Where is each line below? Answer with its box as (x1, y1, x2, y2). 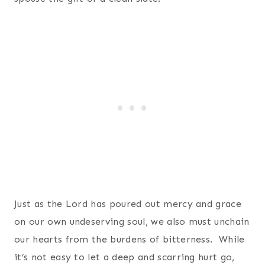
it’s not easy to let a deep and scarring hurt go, (14, 251, 235, 263)
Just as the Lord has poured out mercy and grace (14, 198, 242, 209)
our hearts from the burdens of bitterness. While (14, 233, 245, 245)
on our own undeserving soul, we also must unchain (14, 215, 250, 227)
